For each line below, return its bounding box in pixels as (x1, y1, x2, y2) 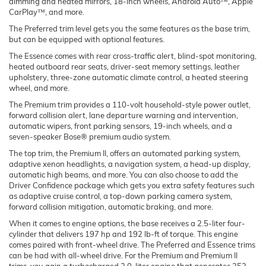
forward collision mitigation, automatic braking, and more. (9, 201, 213, 211)
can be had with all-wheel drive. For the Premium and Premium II (9, 250, 237, 260)
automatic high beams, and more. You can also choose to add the (9, 169, 238, 179)
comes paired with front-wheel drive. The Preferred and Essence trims (9, 239, 255, 249)
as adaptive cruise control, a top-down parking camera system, (9, 191, 232, 201)
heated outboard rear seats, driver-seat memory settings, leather (9, 61, 240, 71)
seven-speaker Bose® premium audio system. (9, 131, 171, 141)
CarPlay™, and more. (9, 7, 84, 17)
